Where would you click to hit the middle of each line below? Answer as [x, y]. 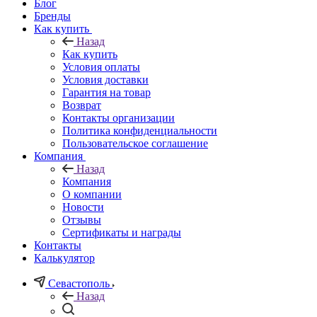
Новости [83, 207]
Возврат [82, 105]
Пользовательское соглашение [135, 143]
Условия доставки [105, 79]
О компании [92, 194]
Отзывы [82, 219]
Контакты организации [119, 117]
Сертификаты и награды [122, 232]
